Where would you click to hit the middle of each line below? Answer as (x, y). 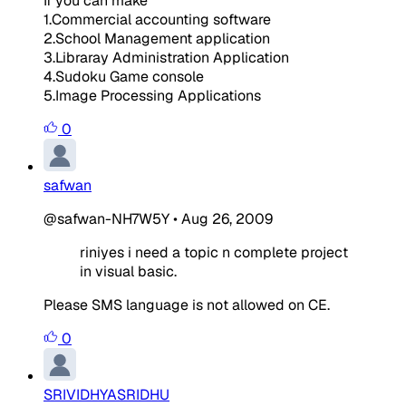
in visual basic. (128, 271)
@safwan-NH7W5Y (106, 218)
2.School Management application (157, 38)
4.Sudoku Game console (124, 76)
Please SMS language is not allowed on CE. (187, 304)
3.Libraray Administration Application (166, 57)
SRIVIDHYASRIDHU (106, 394)
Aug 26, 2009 (227, 218)
